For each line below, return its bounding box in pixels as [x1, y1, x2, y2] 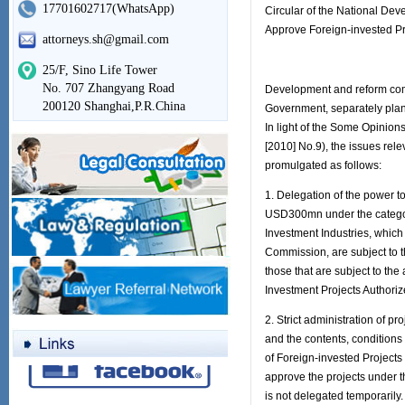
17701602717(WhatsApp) [42, 2, 174, 15]
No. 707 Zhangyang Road [42, 81, 174, 95]
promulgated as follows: [265, 159, 381, 172]
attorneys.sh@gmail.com [42, 33, 169, 46]
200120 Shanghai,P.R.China [42, 99, 185, 113]
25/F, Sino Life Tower [42, 63, 157, 77]
